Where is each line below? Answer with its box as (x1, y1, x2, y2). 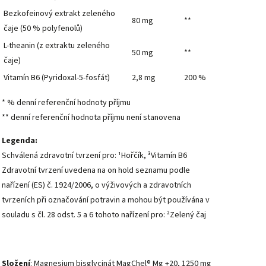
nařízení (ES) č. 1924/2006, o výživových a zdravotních (2, 179, 191, 192)
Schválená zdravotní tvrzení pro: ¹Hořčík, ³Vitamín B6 (2, 150, 187, 162)
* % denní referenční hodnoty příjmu (2, 97, 131, 109)
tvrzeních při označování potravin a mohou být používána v (2, 194, 210, 207)
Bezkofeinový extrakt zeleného (4, 8, 115, 20)
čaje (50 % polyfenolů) (4, 23, 83, 35)
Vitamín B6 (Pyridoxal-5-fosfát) (4, 72, 110, 84)
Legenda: (2, 135, 37, 147)
